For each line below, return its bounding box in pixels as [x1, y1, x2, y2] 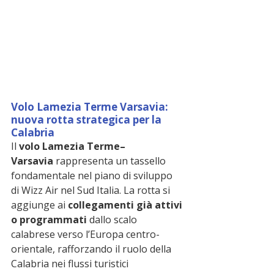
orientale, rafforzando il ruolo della [11, 242, 174, 256]
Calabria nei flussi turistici [11, 257, 131, 271]
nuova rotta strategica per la [11, 113, 164, 127]
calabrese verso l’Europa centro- [11, 228, 160, 242]
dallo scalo [87, 213, 139, 227]
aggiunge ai [11, 198, 68, 212]
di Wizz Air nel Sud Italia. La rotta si [11, 183, 172, 198]
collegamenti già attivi [68, 198, 185, 212]
